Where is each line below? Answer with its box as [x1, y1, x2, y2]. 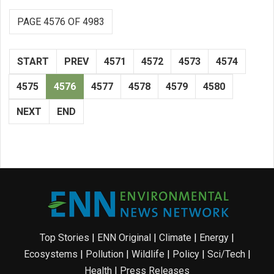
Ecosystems [23, 248, 78, 260]
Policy [172, 248, 199, 260]
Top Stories [40, 231, 89, 243]
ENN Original [97, 231, 151, 243]
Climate [159, 231, 191, 243]
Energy [199, 231, 229, 243]
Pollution [85, 248, 124, 260]
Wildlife [131, 248, 165, 260]
